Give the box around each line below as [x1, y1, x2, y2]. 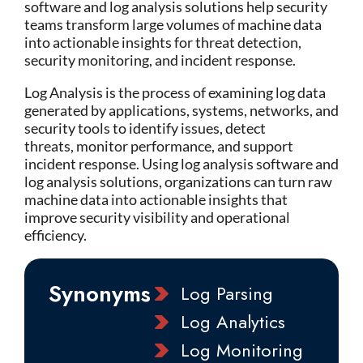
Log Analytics [180, 309, 285, 335]
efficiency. [24, 226, 87, 244]
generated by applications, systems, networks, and [24, 101, 339, 119]
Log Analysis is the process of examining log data [24, 83, 326, 101]
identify [129, 119, 178, 137]
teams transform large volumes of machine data [24, 15, 322, 33]
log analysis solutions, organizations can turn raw [24, 173, 332, 190]
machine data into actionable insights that [24, 190, 288, 208]
